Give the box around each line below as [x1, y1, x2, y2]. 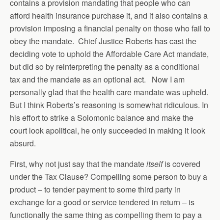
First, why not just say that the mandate [10, 158, 146, 169]
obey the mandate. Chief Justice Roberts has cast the [10, 35, 196, 47]
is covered [163, 158, 200, 169]
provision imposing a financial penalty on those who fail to [10, 23, 210, 34]
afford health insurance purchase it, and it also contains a [10, 10, 208, 21]
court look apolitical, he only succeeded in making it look [10, 125, 205, 136]
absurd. [10, 137, 36, 149]
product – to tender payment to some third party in [10, 184, 181, 195]
